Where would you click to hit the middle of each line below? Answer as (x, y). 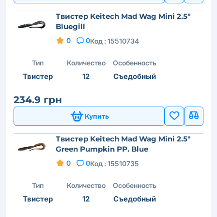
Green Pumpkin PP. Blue (102, 149)
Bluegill (70, 26)
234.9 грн (38, 100)
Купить (97, 116)
